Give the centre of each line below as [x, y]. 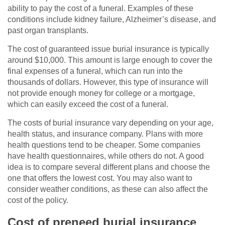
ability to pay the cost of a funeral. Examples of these [100, 9]
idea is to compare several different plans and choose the [109, 167]
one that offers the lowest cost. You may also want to [100, 178]
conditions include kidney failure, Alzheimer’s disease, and [112, 20]
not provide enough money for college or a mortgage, [101, 93]
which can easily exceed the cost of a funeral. [88, 104]
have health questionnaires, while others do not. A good [106, 156]
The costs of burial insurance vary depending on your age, [110, 123]
